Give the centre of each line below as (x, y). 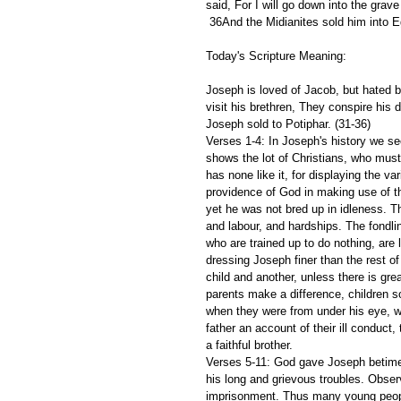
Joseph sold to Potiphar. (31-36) (290, 124)
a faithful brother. (251, 345)
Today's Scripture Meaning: (278, 55)
